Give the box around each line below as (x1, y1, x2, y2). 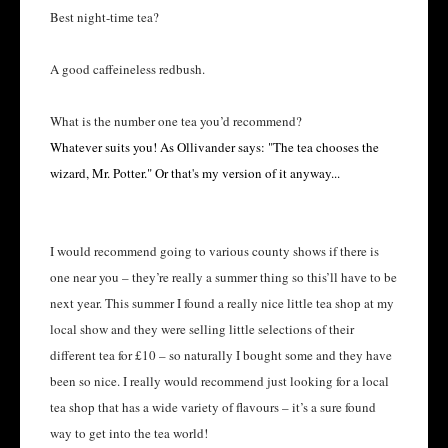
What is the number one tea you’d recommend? (50, 112, 302, 131)
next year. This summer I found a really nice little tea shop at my (50, 294, 394, 313)
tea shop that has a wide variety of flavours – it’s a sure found (50, 398, 376, 417)
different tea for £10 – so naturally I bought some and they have (50, 346, 392, 365)
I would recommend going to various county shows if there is (50, 242, 379, 261)
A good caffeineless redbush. (50, 60, 205, 79)
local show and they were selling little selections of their (50, 320, 354, 339)
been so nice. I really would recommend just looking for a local (50, 372, 389, 391)
